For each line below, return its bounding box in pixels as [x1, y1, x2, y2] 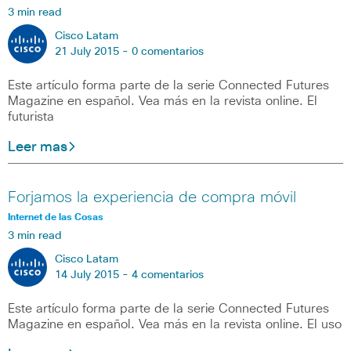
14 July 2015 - [55, 270, 132, 281]
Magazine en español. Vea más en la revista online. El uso [8, 318, 342, 331]
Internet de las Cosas [8, 213, 103, 223]
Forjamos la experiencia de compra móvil [8, 190, 296, 206]
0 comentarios [132, 45, 204, 57]
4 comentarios [132, 270, 204, 281]
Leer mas [8, 139, 67, 154]
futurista [8, 110, 54, 123]
